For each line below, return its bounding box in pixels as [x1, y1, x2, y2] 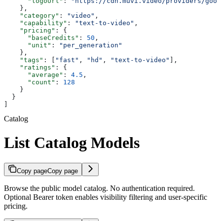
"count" [4, 78, 55, 86]
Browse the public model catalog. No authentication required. [4, 184, 195, 192]
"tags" [4, 56, 43, 64]
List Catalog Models [4, 134, 140, 152]
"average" [4, 71, 63, 78]
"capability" [4, 19, 67, 27]
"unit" [4, 41, 51, 49]
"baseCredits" [4, 34, 79, 41]
